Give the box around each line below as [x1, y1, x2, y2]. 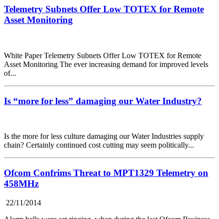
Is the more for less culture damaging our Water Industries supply [4, 132, 204, 141]
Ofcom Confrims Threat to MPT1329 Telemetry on [4, 168, 208, 178]
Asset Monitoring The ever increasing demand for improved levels [4, 60, 208, 69]
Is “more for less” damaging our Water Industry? [4, 95, 202, 106]
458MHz [4, 178, 39, 189]
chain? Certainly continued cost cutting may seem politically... [4, 141, 194, 150]
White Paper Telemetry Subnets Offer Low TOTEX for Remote [4, 51, 201, 60]
